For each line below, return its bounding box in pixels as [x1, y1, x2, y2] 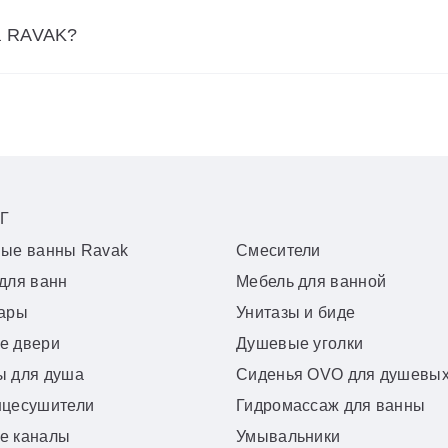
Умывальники [236, 428, 341, 445]
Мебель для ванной [236, 273, 387, 290]
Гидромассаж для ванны [236, 397, 426, 414]
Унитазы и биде [236, 304, 356, 321]
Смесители [236, 242, 321, 259]
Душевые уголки [236, 335, 364, 352]
